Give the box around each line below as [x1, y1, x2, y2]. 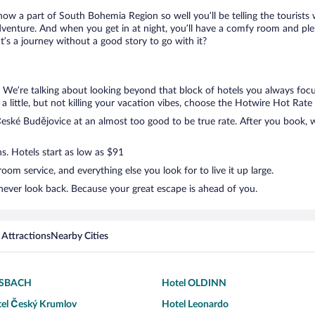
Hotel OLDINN [162, 278, 226, 289]
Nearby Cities [51, 231, 108, 242]
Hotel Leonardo [162, 300, 229, 310]
